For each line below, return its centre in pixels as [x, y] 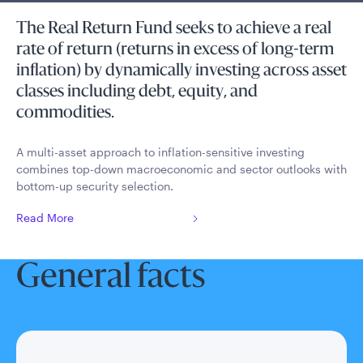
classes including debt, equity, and [137, 92]
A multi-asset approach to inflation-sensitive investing [160, 152]
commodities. [65, 113]
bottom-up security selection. [95, 186]
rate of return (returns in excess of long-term [175, 50]
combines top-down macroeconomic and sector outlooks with [181, 169]
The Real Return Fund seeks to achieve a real [174, 29]
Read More [45, 218]
